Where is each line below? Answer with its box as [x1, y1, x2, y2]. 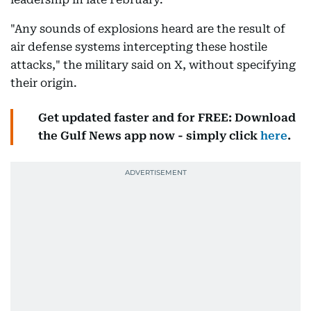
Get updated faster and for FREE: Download [38, 111, 296, 124]
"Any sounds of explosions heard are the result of [10, 22, 285, 35]
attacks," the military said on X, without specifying [10, 58, 296, 72]
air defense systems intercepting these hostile [10, 40, 267, 53]
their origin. [10, 76, 80, 90]
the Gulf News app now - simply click [38, 129, 260, 142]
